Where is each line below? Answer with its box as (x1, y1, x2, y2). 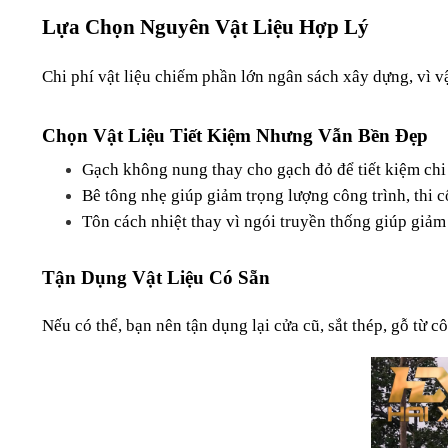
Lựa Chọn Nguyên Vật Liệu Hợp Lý (42, 15, 369, 40)
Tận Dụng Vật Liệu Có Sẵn (42, 267, 270, 289)
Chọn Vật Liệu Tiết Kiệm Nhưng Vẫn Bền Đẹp (42, 125, 428, 147)
